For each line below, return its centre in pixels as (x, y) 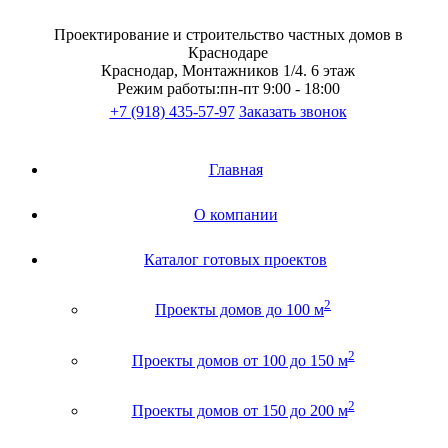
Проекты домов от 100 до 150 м (239, 360)
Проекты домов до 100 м (239, 310)
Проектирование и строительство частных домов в (228, 34)
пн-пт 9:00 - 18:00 (279, 88)
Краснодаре (228, 52)
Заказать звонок (292, 111)
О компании (235, 214)
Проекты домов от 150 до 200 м (239, 410)
